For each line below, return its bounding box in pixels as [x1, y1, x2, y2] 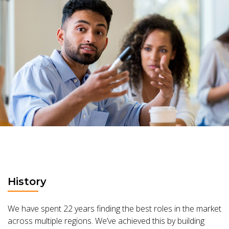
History [8, 175, 47, 188]
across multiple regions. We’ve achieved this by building [8, 215, 204, 227]
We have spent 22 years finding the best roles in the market [8, 203, 221, 215]
